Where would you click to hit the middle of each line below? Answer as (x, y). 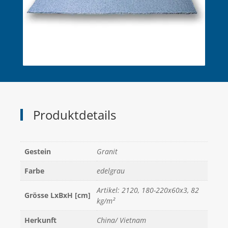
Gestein (38, 152)
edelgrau (111, 171)
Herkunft (40, 220)
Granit (107, 152)
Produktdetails (75, 115)
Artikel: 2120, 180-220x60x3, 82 (148, 190)
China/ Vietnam (121, 220)
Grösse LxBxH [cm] (58, 195)
